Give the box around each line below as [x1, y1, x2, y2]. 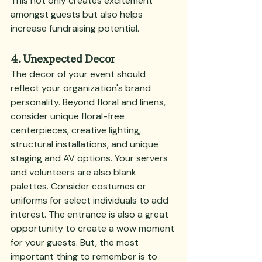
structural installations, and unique [11, 138, 161, 150]
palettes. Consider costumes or [11, 180, 149, 192]
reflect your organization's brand [11, 82, 153, 94]
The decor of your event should [11, 68, 148, 80]
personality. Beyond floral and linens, [11, 96, 168, 108]
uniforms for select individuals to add [11, 194, 171, 206]
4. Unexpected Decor [11, 51, 115, 65]
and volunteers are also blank [11, 166, 139, 178]
